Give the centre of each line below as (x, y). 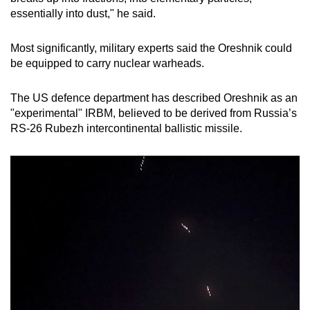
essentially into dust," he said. (83, 14)
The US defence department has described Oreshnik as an (154, 98)
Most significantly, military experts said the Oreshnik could (151, 48)
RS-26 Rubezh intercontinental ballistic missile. (126, 129)
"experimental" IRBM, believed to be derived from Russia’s (154, 113)
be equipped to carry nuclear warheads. (107, 64)
